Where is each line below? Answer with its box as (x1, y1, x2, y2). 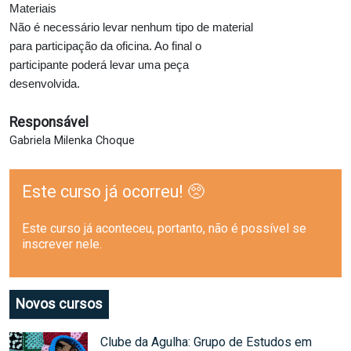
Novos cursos (16, 296, 103, 313)
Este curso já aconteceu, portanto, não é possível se (22, 221, 306, 237)
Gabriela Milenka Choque (9, 133, 135, 147)
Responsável (9, 114, 89, 130)
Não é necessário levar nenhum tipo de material (9, 20, 253, 34)
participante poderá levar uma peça (9, 58, 189, 71)
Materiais (9, 2, 56, 15)
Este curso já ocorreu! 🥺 (22, 182, 204, 202)
